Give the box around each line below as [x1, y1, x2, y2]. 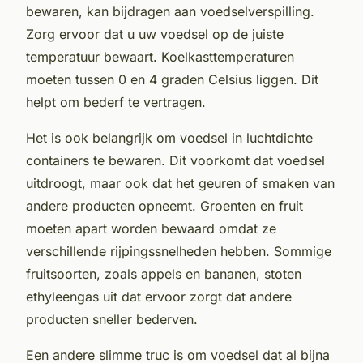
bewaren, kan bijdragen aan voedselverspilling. [26, 2, 314, 19]
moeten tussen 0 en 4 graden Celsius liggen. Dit [26, 70, 318, 88]
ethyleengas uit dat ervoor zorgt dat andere [26, 288, 292, 305]
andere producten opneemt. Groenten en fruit [26, 197, 303, 214]
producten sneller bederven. [26, 310, 198, 327]
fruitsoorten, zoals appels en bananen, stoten [26, 265, 301, 282]
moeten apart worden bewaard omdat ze [26, 220, 276, 237]
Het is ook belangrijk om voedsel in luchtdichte [26, 129, 313, 146]
